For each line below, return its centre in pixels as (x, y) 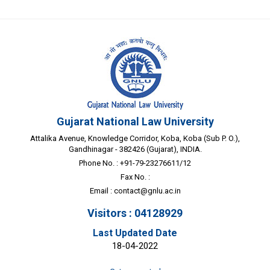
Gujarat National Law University (135, 121)
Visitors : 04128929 (135, 213)
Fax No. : (135, 177)
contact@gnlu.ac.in (147, 190)
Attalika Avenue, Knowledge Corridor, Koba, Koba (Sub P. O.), (135, 138)
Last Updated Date (135, 233)
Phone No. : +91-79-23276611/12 (135, 163)
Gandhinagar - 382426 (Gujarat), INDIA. (135, 149)
